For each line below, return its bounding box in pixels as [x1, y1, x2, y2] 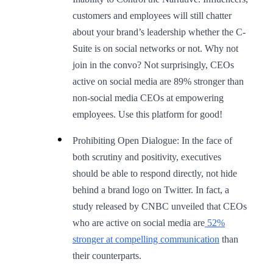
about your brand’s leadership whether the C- [73, 26, 246, 37]
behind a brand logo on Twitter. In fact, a [73, 184, 229, 195]
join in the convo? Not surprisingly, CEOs [73, 59, 234, 70]
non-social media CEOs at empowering [73, 92, 224, 103]
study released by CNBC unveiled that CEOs [73, 200, 247, 211]
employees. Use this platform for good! [73, 108, 222, 119]
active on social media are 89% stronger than [73, 76, 244, 87]
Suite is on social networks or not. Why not [73, 43, 238, 54]
